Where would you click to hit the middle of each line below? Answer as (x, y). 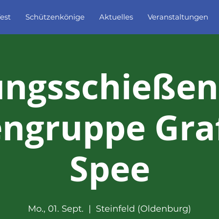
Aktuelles (116, 17)
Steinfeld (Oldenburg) (143, 209)
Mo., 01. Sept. (56, 209)
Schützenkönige (55, 17)
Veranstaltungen (178, 17)
